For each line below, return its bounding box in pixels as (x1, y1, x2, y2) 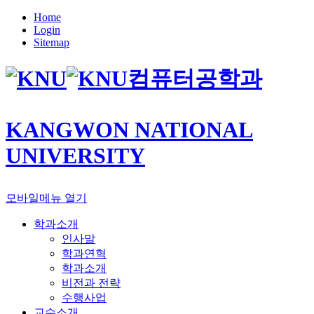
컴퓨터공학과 (128, 66, 262, 92)
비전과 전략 (62, 277, 121, 289)
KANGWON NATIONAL (6, 117, 253, 143)
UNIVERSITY (6, 143, 145, 169)
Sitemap (34, 36, 69, 48)
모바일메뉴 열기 (6, 192, 87, 205)
